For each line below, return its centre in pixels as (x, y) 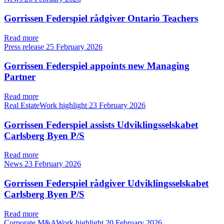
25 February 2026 (74, 46)
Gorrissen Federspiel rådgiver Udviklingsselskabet (106, 183)
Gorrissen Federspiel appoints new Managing (97, 66)
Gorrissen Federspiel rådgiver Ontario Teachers (101, 18)
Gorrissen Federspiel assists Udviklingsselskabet (101, 124)
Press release (25, 46)
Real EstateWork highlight (46, 105)
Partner (20, 77)
